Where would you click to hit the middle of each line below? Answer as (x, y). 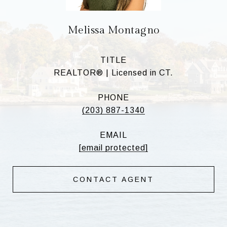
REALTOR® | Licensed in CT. (113, 72)
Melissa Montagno (113, 30)
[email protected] (113, 147)
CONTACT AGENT (113, 179)
